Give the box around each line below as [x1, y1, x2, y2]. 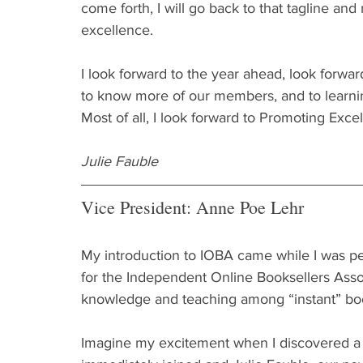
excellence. [81, 22, 153, 38]
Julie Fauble [81, 153, 158, 169]
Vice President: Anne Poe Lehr [81, 195, 304, 219]
